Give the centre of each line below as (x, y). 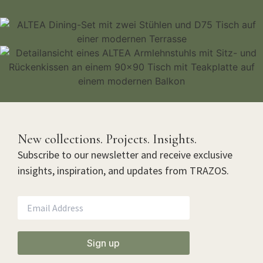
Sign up (104, 243)
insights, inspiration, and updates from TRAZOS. (123, 171)
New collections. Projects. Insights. (107, 139)
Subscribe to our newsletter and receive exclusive (125, 155)
